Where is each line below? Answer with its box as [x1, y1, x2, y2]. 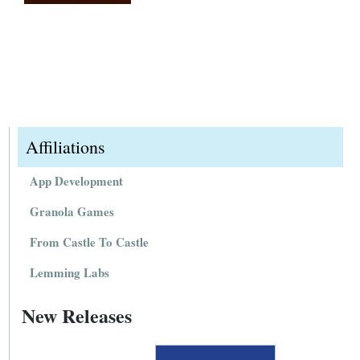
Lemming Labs [30, 264, 110, 282]
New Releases [22, 301, 133, 330]
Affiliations [26, 135, 106, 159]
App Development [30, 172, 124, 190]
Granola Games [30, 202, 115, 221]
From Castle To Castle [30, 233, 149, 252]
